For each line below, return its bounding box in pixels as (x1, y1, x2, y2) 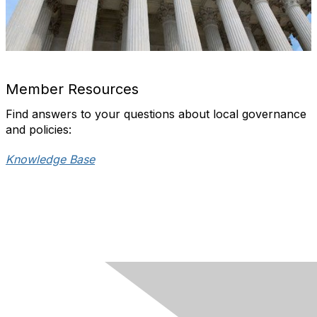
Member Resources (6, 81, 139, 98)
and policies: (6, 122, 71, 137)
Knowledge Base (6, 152, 95, 167)
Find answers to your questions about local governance (6, 107, 306, 122)
